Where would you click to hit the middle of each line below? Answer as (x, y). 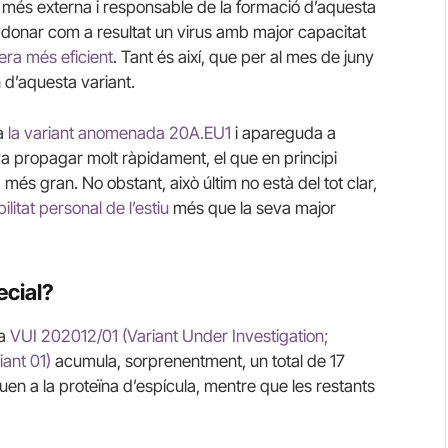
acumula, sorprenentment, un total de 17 (198, 360)
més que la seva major (252, 208)
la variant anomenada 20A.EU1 (119, 133)
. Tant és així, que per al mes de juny (243, 56)
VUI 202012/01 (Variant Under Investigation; (169, 335)
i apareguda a (283, 133)
